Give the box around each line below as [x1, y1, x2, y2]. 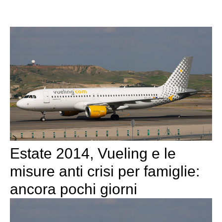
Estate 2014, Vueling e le [10, 145, 176, 162]
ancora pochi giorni [10, 181, 137, 198]
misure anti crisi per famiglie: [10, 163, 200, 180]
